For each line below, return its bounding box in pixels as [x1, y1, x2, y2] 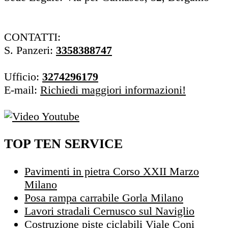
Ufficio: [4, 70, 42, 83]
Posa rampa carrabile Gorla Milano [24, 191, 183, 205]
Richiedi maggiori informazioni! [40, 83, 186, 97]
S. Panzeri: [4, 44, 56, 57]
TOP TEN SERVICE [4, 136, 123, 152]
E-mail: [4, 83, 40, 97]
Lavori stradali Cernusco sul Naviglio [24, 205, 194, 218]
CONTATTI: [4, 31, 61, 44]
